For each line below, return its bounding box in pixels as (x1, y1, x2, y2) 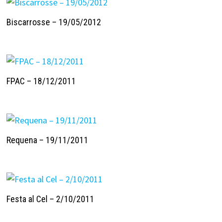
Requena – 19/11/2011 (6, 135, 88, 146)
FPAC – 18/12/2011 (6, 75, 76, 86)
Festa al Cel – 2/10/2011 (6, 194, 94, 205)
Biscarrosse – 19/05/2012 (6, 16, 101, 27)
